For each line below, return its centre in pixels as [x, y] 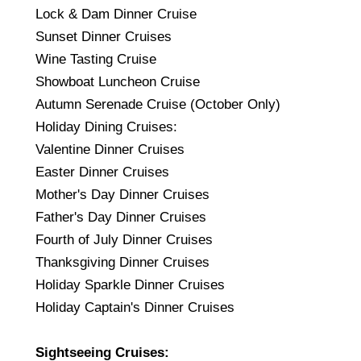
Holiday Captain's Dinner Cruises [135, 308]
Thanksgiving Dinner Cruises [122, 263]
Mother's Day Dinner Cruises [122, 195]
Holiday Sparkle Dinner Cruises [130, 285]
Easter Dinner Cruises [102, 172]
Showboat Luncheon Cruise [118, 82]
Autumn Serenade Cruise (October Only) [158, 105]
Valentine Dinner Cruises [110, 150]
